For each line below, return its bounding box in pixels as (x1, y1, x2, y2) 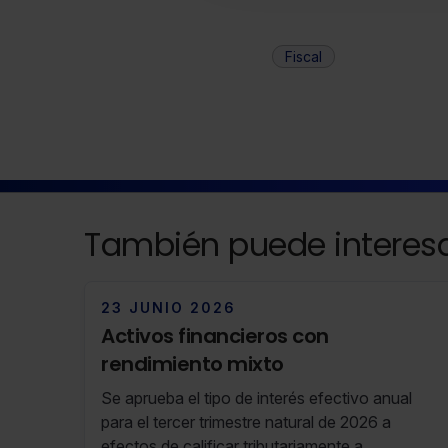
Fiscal (284, 48, 322, 66)
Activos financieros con (101, 322, 329, 351)
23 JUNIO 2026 (101, 299, 236, 317)
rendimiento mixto (101, 350, 284, 379)
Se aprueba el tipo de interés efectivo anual (101, 388, 412, 409)
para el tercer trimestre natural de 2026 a (101, 412, 391, 433)
